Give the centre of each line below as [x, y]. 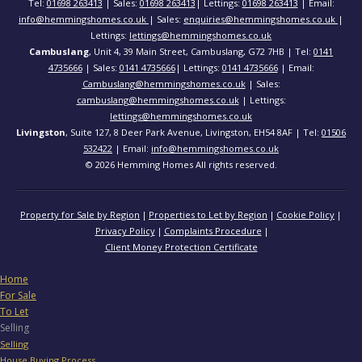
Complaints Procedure [213, 231]
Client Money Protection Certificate [181, 247]
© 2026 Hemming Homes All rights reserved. [181, 165]
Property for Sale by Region [80, 215]
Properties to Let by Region [208, 215]
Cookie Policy [305, 215]
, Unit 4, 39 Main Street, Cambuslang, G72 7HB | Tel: [201, 52]
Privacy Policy [125, 231]
